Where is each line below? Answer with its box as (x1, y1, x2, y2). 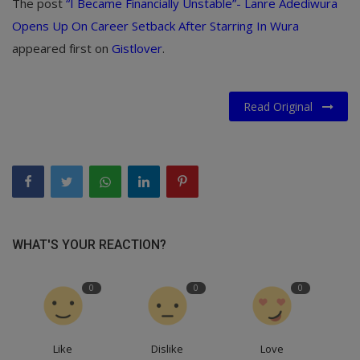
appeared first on (12, 39, 112, 56)
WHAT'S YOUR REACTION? (12, 236, 166, 252)
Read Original (243, 98, 322, 114)
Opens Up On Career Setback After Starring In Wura (12, 17, 299, 34)
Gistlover (112, 39, 162, 56)
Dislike (151, 341, 184, 356)
